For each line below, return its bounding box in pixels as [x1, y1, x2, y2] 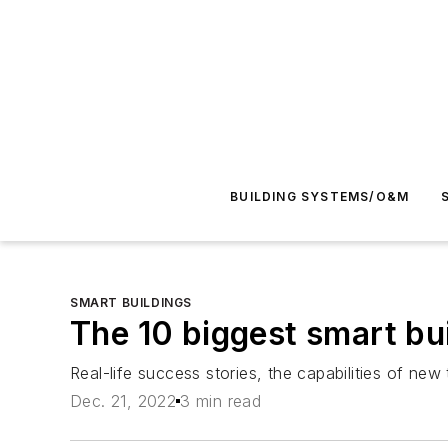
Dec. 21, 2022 [70, 391, 177, 412]
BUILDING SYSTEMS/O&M [230, 189, 410, 204]
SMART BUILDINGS [70, 295, 192, 310]
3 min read [180, 391, 262, 412]
